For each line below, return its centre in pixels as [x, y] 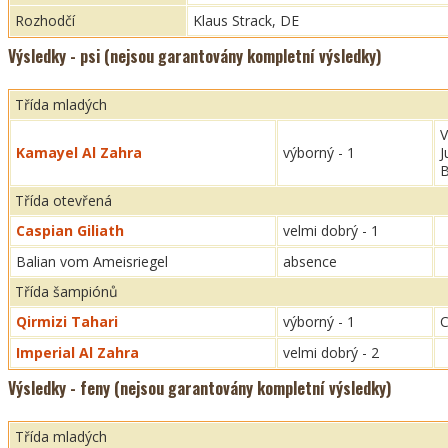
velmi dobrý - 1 [331, 230]
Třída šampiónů [66, 291]
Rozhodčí [45, 20]
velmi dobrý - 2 [331, 352]
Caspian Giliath [70, 230]
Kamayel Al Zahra [79, 152]
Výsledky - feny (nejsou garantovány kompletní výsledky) [199, 388]
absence [310, 261]
